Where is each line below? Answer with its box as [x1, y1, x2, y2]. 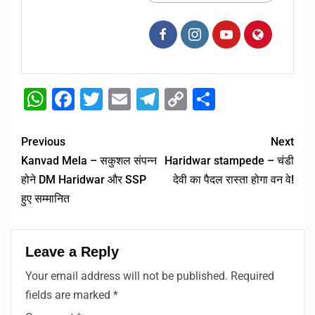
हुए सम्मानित [21, 192, 70, 206]
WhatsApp [46, 86, 150, 113]
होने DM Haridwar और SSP [21, 173, 146, 187]
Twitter [103, 86, 172, 113]
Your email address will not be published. [25, 269, 228, 283]
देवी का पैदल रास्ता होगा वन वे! [173, 173, 294, 187]
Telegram [159, 86, 252, 113]
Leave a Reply [25, 244, 119, 260]
